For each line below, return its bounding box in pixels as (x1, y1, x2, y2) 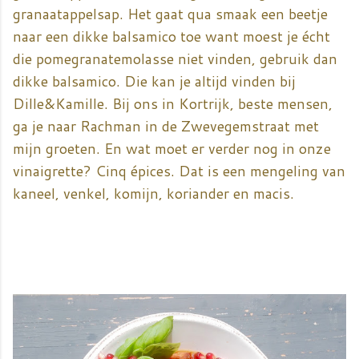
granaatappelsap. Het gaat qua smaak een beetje (13, 3, 328, 25)
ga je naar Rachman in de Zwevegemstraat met (13, 115, 319, 137)
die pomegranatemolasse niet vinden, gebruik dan (13, 48, 337, 70)
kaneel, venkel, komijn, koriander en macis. (13, 183, 294, 204)
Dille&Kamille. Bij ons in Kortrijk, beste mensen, (13, 93, 333, 115)
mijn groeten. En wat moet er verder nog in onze (13, 138, 331, 159)
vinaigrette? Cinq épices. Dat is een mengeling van (13, 160, 345, 182)
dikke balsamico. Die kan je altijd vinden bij (13, 71, 296, 92)
